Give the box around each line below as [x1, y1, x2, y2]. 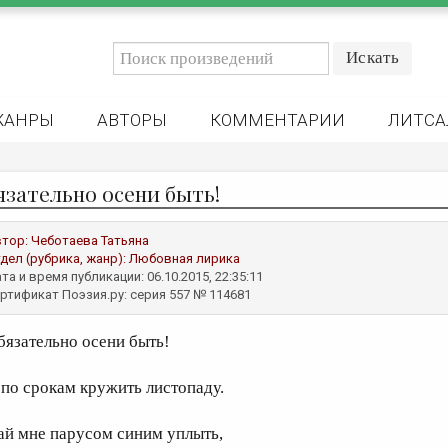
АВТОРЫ [97, 110, 167, 130]
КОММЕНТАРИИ [210, 110, 345, 130]
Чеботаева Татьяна [31, 233, 149, 248]
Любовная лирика [129, 251, 240, 266]
